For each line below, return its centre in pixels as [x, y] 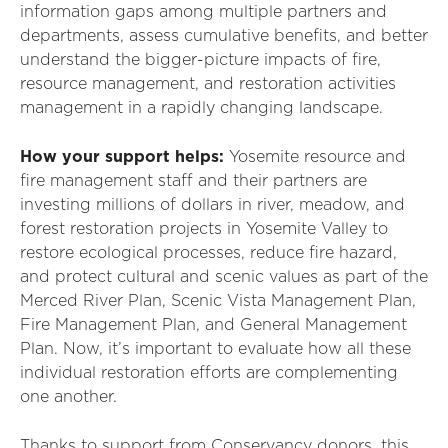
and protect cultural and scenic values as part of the [224, 277]
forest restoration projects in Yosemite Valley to [204, 229]
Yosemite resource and [317, 157]
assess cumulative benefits [233, 36]
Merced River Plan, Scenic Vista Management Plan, [218, 301]
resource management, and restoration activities [208, 84]
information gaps [89, 12]
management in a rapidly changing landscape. [201, 108]
